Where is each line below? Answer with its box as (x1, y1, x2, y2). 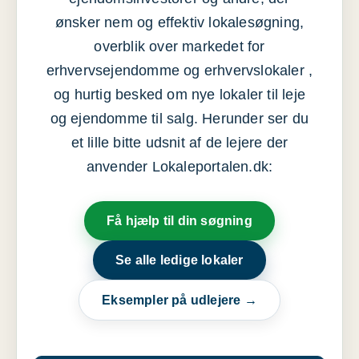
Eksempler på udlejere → (102, 293, 257, 307)
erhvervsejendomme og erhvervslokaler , (46, 63, 313, 79)
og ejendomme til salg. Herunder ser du (50, 111, 309, 127)
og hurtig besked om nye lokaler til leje (53, 87, 305, 103)
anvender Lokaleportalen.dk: (86, 159, 273, 175)
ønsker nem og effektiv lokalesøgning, (54, 14, 305, 30)
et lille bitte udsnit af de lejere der (71, 135, 288, 151)
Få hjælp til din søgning (107, 214, 252, 228)
